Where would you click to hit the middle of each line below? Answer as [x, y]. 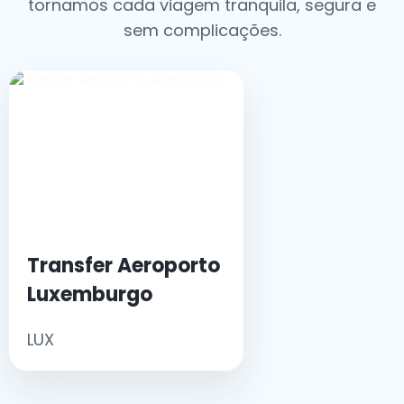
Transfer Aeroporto [124, 266]
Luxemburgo [90, 294]
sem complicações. [202, 30]
